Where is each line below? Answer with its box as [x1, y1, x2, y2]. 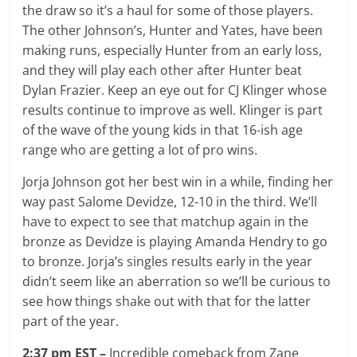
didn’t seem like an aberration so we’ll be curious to [22, 272, 331, 290]
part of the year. [22, 312, 123, 330]
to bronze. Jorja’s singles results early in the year [22, 252, 313, 270]
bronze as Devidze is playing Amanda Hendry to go [22, 232, 328, 250]
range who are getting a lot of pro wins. [22, 140, 261, 159]
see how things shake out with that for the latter [22, 292, 312, 310]
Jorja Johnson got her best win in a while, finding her [22, 172, 334, 190]
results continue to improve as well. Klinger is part [22, 100, 324, 119]
